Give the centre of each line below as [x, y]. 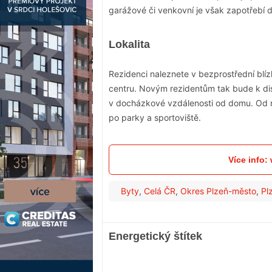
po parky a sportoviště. [155, 118]
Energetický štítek [155, 236]
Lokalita [129, 45]
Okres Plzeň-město [218, 191]
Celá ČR [160, 191]
